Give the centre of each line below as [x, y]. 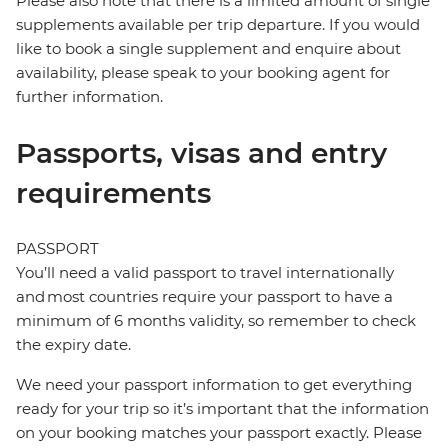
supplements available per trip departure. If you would [218, 25]
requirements [113, 193]
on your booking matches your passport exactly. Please [219, 433]
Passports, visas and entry [201, 153]
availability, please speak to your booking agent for [203, 73]
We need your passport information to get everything [214, 385]
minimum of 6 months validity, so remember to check [216, 321]
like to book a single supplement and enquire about [208, 49]
